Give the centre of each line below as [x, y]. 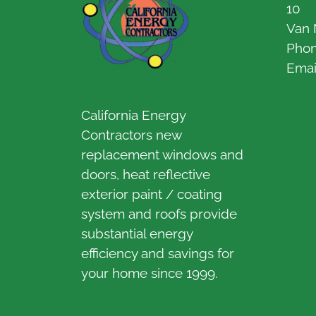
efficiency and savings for [158, 254]
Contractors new [131, 135]
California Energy [133, 115]
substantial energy [137, 234]
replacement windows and [162, 155]
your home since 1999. [150, 273]
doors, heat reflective [146, 175]
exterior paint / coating [152, 194]
